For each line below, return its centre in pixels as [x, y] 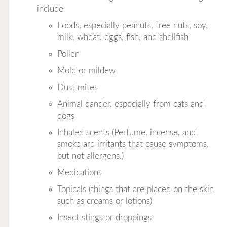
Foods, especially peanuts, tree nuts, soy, [132, 25]
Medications [79, 172]
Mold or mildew [86, 70]
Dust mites [77, 87]
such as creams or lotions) [104, 201]
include [50, 9]
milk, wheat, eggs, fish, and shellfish [123, 37]
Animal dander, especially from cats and [130, 104]
